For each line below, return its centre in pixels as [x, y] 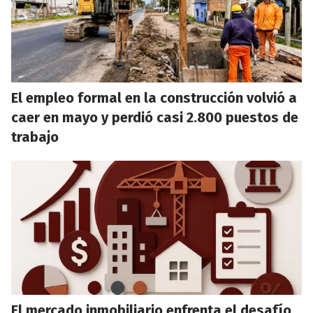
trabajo [35, 137]
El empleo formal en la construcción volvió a [154, 98]
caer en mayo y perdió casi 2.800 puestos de [155, 118]
